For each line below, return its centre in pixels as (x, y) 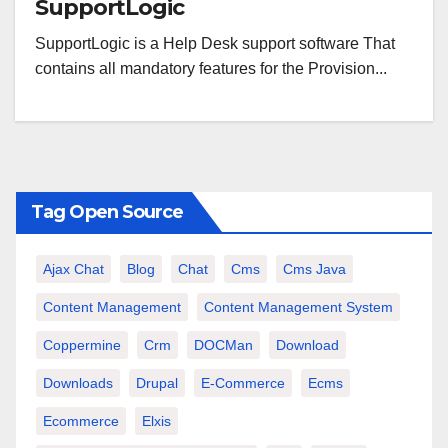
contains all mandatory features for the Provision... (211, 68)
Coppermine (82, 345)
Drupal (157, 383)
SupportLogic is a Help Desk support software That (215, 43)
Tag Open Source (107, 212)
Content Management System (298, 307)
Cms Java (314, 269)
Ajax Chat (73, 269)
